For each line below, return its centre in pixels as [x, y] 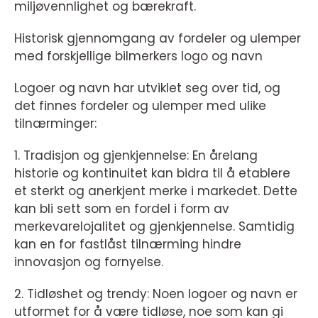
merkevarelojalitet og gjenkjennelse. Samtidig [154, 227]
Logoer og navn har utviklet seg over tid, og [147, 88]
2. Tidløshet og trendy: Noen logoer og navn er [156, 294]
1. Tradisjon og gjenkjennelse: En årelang [136, 156]
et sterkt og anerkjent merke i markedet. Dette [156, 191]
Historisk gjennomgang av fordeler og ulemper [158, 39]
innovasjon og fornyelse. [89, 262]
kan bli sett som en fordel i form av [122, 209]
